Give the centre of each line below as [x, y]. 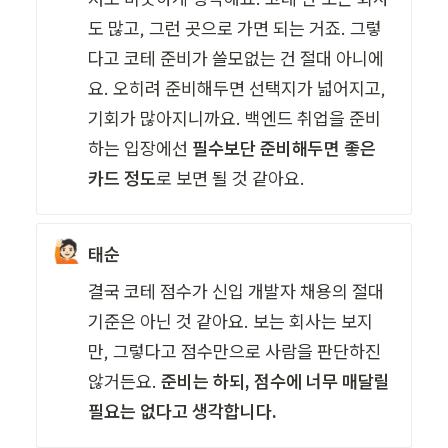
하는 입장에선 [140, 148]
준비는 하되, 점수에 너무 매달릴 [276, 381]
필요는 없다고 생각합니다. [183, 411]
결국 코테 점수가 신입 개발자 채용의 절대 [236, 291]
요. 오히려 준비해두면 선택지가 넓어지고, [237, 88]
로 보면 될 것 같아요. [231, 178]
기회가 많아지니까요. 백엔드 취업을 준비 [235, 118]
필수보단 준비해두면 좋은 [284, 148]
